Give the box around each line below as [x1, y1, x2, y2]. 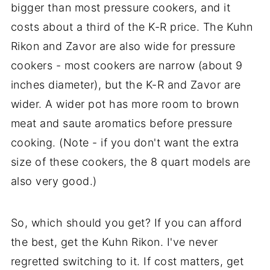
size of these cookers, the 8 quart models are [10, 155, 251, 169]
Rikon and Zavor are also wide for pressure [10, 40, 236, 53]
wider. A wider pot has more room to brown [10, 98, 239, 111]
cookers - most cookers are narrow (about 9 [10, 59, 243, 72]
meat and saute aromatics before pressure [10, 117, 233, 130]
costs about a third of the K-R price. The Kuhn [10, 20, 253, 34]
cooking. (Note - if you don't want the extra [10, 136, 239, 149]
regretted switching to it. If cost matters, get [10, 255, 244, 268]
